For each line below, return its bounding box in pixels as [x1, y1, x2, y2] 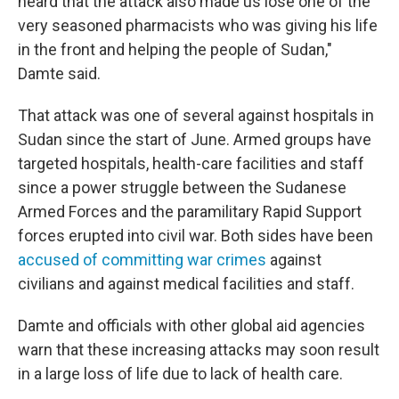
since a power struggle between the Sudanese [18, 178, 346, 197]
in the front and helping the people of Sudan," [18, 40, 332, 59]
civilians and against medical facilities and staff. [18, 274, 354, 293]
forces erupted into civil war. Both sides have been [18, 226, 373, 245]
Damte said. [18, 64, 101, 83]
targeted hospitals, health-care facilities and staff [18, 154, 364, 173]
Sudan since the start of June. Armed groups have [18, 130, 371, 149]
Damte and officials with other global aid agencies [18, 316, 365, 335]
